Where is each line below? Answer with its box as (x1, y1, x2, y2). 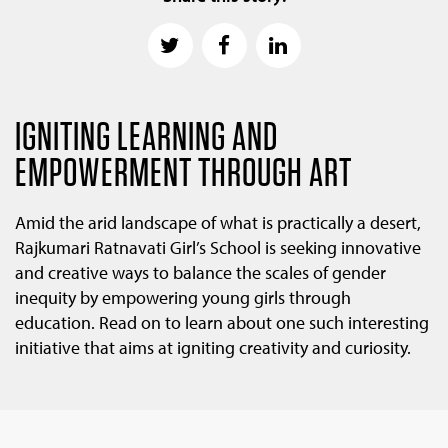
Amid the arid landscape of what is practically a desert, (15, 211, 421, 235)
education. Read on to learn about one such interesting (15, 311, 429, 335)
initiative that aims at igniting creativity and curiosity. (15, 336, 411, 360)
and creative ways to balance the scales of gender (15, 261, 386, 285)
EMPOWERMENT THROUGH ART (15, 148, 352, 197)
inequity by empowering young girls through (15, 286, 351, 310)
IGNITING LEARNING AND (15, 112, 278, 161)
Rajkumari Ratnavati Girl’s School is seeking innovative (15, 236, 421, 260)
